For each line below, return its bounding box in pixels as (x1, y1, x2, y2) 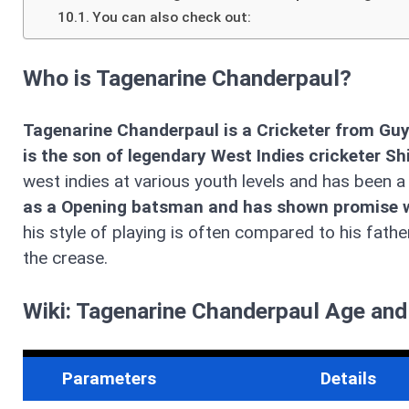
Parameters (61, 368, 156, 390)
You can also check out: (92, 8, 252, 26)
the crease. (23, 247, 112, 269)
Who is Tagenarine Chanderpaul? (23, 65, 357, 92)
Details (320, 368, 376, 390)
